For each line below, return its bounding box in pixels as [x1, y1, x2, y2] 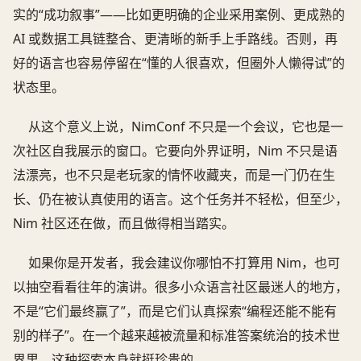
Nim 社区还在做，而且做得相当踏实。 [13, 214, 234, 233]
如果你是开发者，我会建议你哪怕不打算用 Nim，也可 [28, 254, 341, 272]
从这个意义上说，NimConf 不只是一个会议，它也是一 [28, 118, 344, 136]
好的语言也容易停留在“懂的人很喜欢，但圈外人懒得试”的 [13, 54, 345, 73]
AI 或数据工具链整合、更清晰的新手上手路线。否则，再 [13, 30, 338, 48]
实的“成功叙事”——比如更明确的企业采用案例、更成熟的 [13, 6, 345, 24]
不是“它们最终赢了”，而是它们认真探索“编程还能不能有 [13, 302, 337, 321]
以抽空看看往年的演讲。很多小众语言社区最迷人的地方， [13, 278, 348, 297]
